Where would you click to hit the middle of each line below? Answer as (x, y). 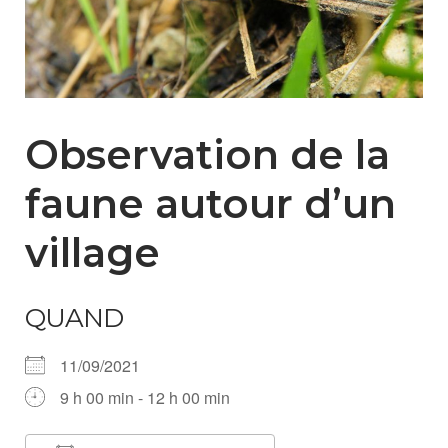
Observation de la (207, 155)
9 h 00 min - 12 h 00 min (145, 398)
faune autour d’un (210, 204)
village (92, 253)
